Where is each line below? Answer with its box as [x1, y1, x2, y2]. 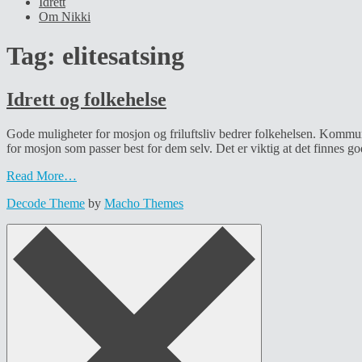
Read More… [6, 168, 77, 183]
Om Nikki [39, 9, 90, 23]
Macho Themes [104, 196, 183, 210]
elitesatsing [62, 41, 184, 71]
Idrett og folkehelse [6, 88, 166, 110]
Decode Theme [6, 196, 85, 210]
